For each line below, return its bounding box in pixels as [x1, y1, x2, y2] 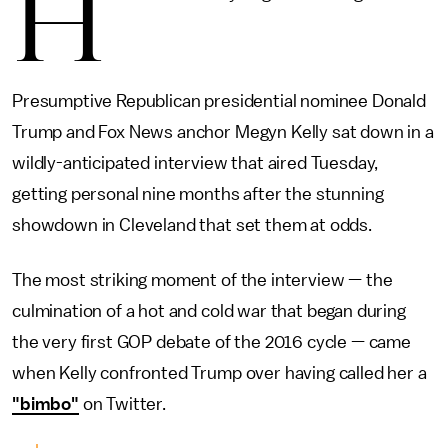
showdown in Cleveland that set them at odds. [12, 216, 372, 234]
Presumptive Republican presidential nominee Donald [12, 92, 426, 110]
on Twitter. [78, 395, 166, 413]
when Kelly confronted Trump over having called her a [12, 364, 427, 382]
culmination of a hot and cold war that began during [12, 302, 406, 320]
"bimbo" [12, 395, 79, 413]
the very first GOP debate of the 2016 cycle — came [12, 333, 411, 351]
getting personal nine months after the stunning [12, 185, 384, 203]
